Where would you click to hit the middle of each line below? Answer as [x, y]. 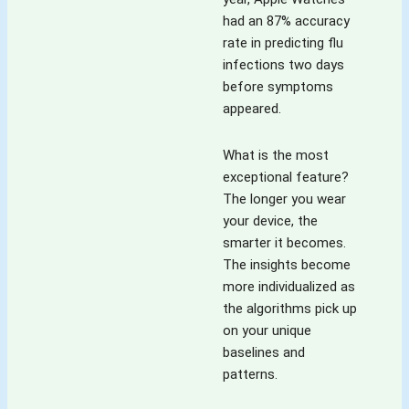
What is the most [276, 155]
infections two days [283, 65]
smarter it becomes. [284, 242]
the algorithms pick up [290, 308]
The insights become [287, 264]
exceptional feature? [286, 177]
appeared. [252, 109]
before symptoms [278, 87]
